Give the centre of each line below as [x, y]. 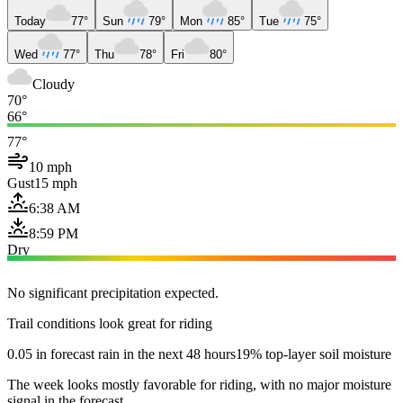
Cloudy [54, 84]
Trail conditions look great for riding [110, 323]
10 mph [50, 166]
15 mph [56, 183]
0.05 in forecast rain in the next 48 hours [121, 354]
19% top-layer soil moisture [313, 354]
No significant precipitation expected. [113, 292]
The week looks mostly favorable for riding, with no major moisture [199, 384]
